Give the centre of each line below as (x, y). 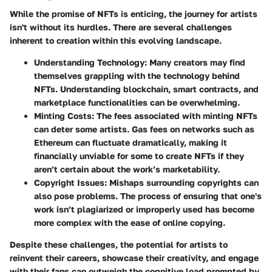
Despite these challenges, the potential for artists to (119, 245)
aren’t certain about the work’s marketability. (127, 169)
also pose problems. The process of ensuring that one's (148, 196)
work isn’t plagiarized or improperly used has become (144, 209)
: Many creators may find (195, 63)
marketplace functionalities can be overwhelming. (137, 103)
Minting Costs (63, 116)
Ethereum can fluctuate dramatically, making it (131, 143)
